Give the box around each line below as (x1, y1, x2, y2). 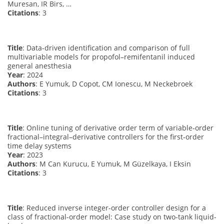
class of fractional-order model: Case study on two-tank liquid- (7, 211, 216, 221)
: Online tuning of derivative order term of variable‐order (22, 122, 213, 132)
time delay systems (7, 140, 71, 150)
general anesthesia (7, 60, 71, 70)
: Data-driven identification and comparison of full (22, 42, 190, 52)
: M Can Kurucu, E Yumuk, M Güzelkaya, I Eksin (35, 158, 191, 168)
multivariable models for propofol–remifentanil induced (7, 51, 195, 61)
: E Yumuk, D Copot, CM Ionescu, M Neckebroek (35, 78, 192, 88)
